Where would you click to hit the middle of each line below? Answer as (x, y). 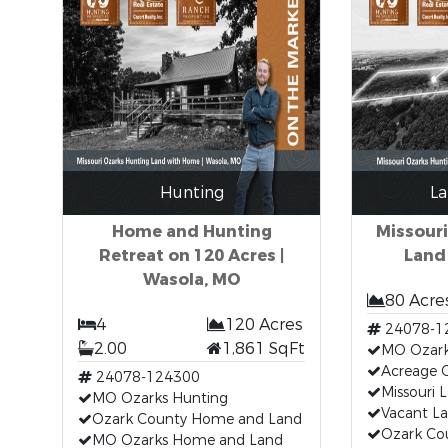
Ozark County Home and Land (197, 419)
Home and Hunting (191, 231)
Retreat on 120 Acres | (192, 255)
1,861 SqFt (263, 348)
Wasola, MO (191, 279)
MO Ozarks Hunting (160, 398)
